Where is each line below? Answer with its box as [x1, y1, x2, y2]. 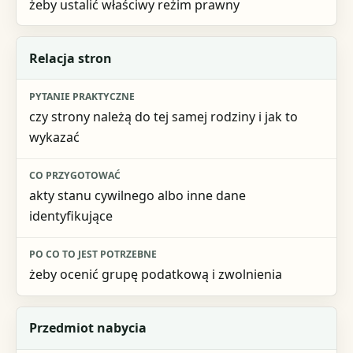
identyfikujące [28, 207, 113, 225]
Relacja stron [28, 49, 112, 67]
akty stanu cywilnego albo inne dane [28, 187, 246, 205]
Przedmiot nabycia [28, 319, 147, 337]
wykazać [28, 128, 80, 146]
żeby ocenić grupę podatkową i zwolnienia [28, 266, 282, 284]
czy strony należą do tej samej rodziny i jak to [28, 107, 298, 125]
